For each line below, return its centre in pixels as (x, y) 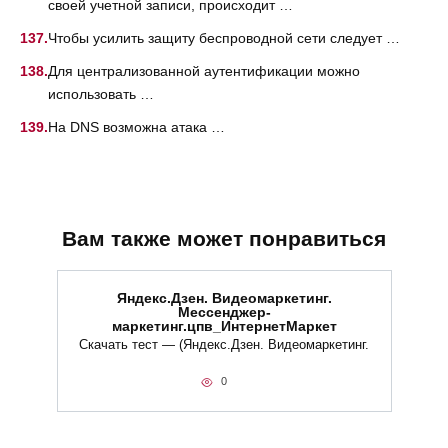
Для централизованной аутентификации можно (204, 70)
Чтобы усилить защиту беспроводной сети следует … (224, 38)
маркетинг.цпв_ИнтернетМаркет (224, 326)
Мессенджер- (224, 312)
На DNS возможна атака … (136, 126)
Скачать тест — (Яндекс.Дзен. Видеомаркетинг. (224, 345)
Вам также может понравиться (224, 239)
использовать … (101, 93)
